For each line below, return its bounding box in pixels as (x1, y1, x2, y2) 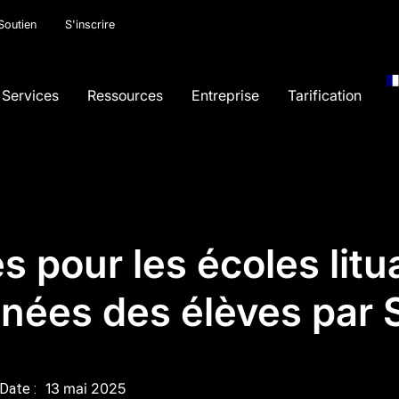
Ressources (87, 85, 164, 104)
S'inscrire (65, 18, 115, 31)
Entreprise (191, 85, 260, 104)
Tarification (288, 85, 362, 104)
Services (2, 85, 60, 104)
